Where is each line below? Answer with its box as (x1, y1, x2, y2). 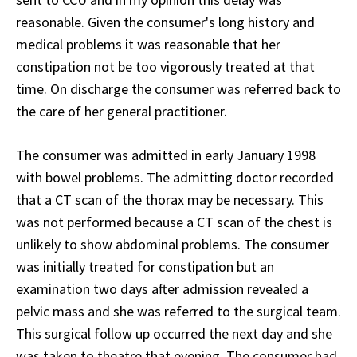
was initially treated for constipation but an (16, 257, 274, 276)
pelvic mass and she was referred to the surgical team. (16, 301, 341, 320)
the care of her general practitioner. (16, 101, 227, 120)
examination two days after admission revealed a (16, 279, 308, 298)
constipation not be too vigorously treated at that (16, 57, 315, 76)
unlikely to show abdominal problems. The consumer (16, 234, 329, 253)
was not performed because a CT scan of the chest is (16, 212, 332, 231)
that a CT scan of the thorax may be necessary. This (16, 190, 324, 209)
